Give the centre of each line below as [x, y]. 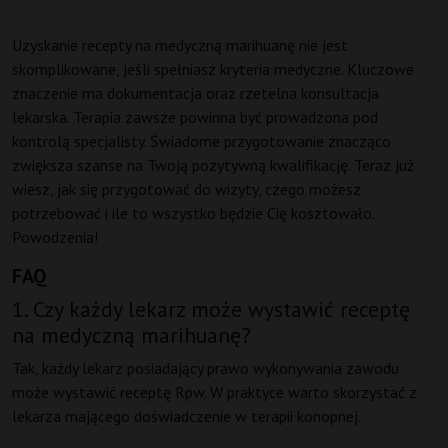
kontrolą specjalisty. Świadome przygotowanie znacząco [201, 141]
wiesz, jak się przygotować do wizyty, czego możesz [186, 189]
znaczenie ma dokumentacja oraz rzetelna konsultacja [195, 93]
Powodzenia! [55, 237]
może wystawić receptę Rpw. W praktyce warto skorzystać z [214, 392]
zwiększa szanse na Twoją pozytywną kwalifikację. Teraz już [213, 165]
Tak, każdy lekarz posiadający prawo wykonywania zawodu [205, 368]
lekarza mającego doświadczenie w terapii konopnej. [186, 416]
